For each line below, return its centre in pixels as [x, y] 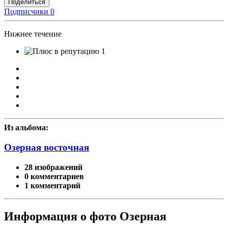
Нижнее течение [33, 34]
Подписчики [26, 12]
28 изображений [53, 167]
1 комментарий [52, 185]
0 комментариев [54, 176]
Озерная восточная [47, 148]
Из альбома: [26, 128]
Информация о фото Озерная [85, 216]
